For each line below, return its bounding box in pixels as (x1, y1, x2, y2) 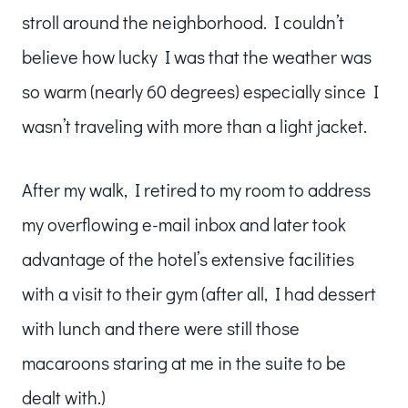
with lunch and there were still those (22, 315, 300, 340)
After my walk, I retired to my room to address (22, 177, 371, 201)
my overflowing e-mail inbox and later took (22, 211, 346, 236)
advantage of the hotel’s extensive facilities (22, 246, 354, 270)
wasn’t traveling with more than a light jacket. (22, 113, 367, 138)
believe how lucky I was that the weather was (22, 44, 372, 68)
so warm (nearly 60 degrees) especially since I (22, 78, 379, 103)
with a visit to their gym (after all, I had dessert (22, 280, 376, 305)
